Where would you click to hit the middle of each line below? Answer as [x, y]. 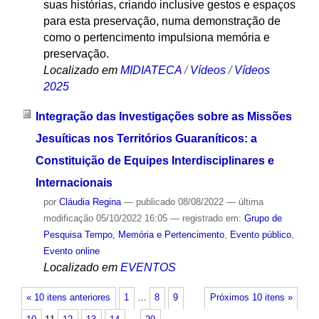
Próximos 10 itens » [251, 298]
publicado [155, 202]
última [251, 202]
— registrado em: [207, 219]
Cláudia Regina [90, 202]
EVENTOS [148, 268]
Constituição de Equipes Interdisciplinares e [155, 161]
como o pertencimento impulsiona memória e [156, 37]
